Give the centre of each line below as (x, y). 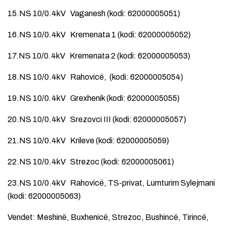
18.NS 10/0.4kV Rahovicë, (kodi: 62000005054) (95, 77)
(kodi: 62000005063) (44, 196)
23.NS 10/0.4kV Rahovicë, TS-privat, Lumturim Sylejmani (111, 183)
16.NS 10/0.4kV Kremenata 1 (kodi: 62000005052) (99, 34)
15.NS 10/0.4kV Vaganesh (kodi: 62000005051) (94, 13)
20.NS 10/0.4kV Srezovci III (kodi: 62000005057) (97, 119)
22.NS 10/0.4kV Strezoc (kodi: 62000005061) (91, 161)
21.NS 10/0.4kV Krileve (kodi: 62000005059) (88, 140)
